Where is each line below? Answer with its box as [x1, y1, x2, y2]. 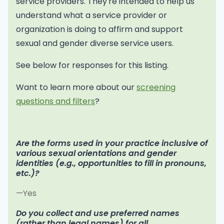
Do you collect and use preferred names [16, 207, 179, 219]
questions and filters [16, 95, 95, 107]
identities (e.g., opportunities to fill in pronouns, [16, 157, 206, 169]
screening [136, 81, 175, 93]
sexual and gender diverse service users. [16, 37, 173, 49]
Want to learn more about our [16, 81, 136, 93]
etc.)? [16, 167, 39, 179]
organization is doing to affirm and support [16, 23, 183, 35]
